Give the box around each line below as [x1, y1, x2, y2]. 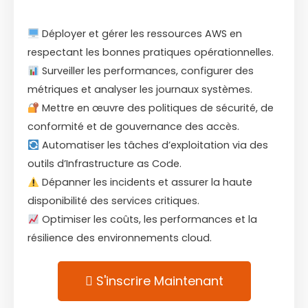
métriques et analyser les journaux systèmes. [27, 82, 252, 97]
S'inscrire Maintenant [96, 272, 223, 290]
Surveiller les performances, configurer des [38, 64, 254, 78]
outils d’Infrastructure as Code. [27, 157, 181, 171]
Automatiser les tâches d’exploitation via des [38, 138, 268, 153]
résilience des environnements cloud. [27, 231, 212, 245]
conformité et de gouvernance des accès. [27, 120, 239, 134]
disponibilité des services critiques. [27, 194, 199, 208]
